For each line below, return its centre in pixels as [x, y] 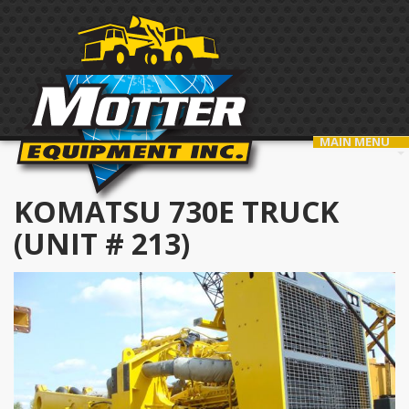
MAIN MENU [355, 142]
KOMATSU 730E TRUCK [176, 211]
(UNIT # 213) [102, 243]
